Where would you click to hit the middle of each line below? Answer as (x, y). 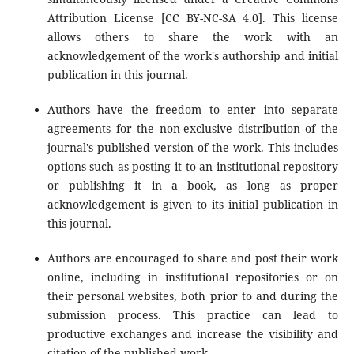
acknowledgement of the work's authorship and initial (193, 55)
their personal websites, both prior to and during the (193, 296)
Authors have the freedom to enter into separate (193, 109)
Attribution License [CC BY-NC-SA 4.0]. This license (193, 17)
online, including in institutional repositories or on (193, 277)
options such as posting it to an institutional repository (193, 166)
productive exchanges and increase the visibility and (193, 333)
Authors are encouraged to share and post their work (193, 258)
